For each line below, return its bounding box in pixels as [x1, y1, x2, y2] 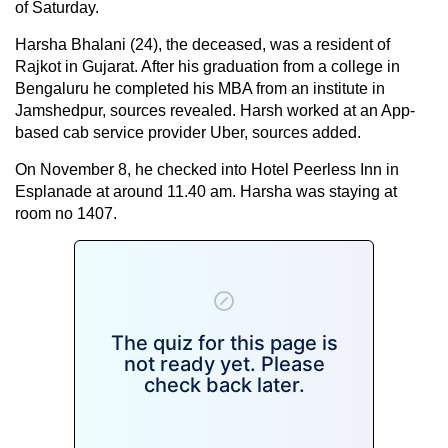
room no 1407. [15, 204, 117, 222]
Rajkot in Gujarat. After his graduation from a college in [15, 57, 400, 75]
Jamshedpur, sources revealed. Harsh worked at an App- [15, 101, 415, 119]
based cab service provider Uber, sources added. [15, 123, 361, 141]
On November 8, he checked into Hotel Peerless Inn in [15, 160, 399, 178]
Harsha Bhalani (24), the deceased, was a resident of [15, 35, 390, 53]
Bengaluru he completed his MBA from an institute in [15, 79, 385, 97]
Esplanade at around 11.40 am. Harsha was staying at [15, 182, 397, 200]
